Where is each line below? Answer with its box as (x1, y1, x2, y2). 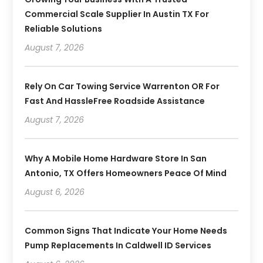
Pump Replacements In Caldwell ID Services (25, 239, 212, 251)
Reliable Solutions (25, 22, 103, 35)
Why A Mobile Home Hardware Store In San (25, 152, 207, 164)
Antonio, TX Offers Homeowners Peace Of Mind (25, 167, 227, 179)
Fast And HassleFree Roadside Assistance (25, 95, 205, 107)
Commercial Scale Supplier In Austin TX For (25, 8, 210, 20)
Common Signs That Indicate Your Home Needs (25, 224, 228, 237)
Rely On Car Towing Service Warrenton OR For (25, 80, 220, 92)
